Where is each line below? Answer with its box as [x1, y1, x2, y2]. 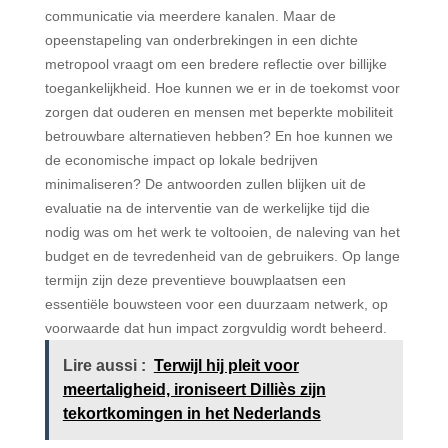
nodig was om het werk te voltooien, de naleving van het [44, 223, 400, 240]
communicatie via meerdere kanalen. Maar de [44, 7, 336, 24]
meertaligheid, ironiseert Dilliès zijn [62, 380, 326, 398]
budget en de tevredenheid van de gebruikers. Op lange [44, 247, 400, 264]
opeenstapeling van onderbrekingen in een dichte [44, 31, 358, 48]
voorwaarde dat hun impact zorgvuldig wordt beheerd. [44, 319, 387, 336]
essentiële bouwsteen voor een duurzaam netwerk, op [44, 295, 388, 312]
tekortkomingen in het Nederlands [62, 404, 321, 422]
